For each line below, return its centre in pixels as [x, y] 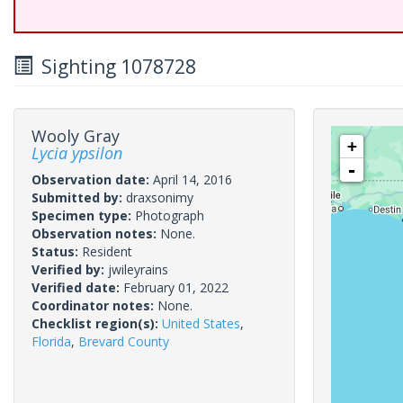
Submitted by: [79, 197]
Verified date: [77, 287]
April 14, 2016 [193, 179]
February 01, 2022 [176, 287]
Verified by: [70, 269]
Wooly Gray [76, 136]
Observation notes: [96, 233]
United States [201, 323]
